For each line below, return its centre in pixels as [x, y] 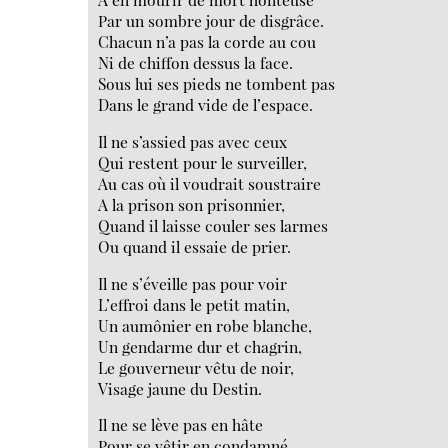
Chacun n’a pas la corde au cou [207, 42]
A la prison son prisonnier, [192, 204]
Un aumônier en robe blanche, [205, 325]
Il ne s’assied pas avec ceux [193, 141]
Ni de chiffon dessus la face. [196, 63]
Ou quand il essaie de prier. [195, 246]
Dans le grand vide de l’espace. [206, 105]
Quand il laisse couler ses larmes [213, 225]
